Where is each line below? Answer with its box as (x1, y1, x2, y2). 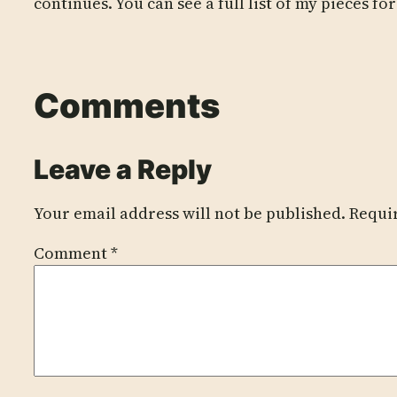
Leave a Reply (34, 153, 212, 186)
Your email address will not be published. (34, 202, 346, 225)
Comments (34, 84, 220, 126)
